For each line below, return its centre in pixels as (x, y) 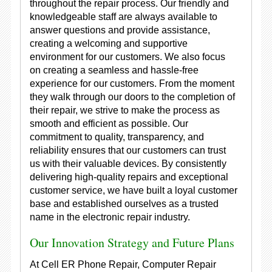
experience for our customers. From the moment (132, 83)
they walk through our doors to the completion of (132, 97)
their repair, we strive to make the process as (124, 110)
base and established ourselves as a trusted (124, 204)
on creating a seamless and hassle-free (114, 70)
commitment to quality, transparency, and (117, 137)
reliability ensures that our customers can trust (127, 150)
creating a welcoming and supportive (108, 43)
